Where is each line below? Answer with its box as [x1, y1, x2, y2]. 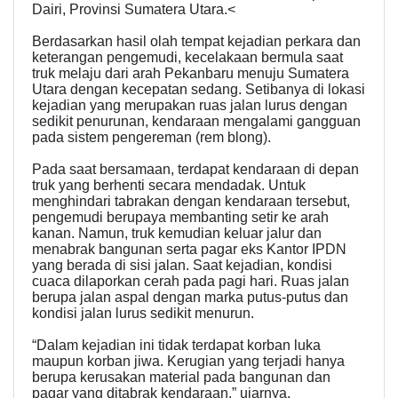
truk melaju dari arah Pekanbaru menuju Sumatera [32, 66, 349, 81]
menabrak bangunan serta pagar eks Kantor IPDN [32, 242, 346, 257]
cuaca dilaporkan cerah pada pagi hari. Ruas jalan [32, 274, 349, 289]
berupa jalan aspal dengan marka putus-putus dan [32, 290, 348, 305]
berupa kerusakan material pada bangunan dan [32, 370, 330, 385]
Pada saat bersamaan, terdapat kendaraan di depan [32, 162, 359, 177]
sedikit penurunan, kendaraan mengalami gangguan [32, 114, 361, 129]
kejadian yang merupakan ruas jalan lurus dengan [32, 98, 347, 113]
